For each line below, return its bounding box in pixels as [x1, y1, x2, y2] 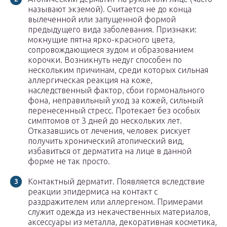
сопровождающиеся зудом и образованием [28, 45, 194, 55]
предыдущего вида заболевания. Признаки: [28, 25, 197, 34]
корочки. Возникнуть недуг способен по [28, 55, 182, 65]
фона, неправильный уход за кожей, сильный [28, 96, 203, 105]
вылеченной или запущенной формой [28, 15, 176, 24]
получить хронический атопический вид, [28, 136, 184, 146]
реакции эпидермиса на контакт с [28, 187, 158, 197]
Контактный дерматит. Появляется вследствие [28, 177, 205, 186]
